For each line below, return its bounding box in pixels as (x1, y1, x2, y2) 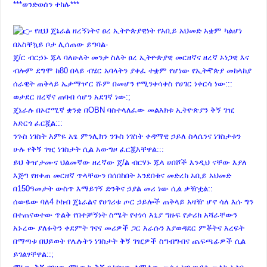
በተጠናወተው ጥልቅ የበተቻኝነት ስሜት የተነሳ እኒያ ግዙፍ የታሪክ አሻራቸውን (13, 210, 238, 219)
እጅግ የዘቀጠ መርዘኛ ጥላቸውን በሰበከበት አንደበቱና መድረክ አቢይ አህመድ (13, 170, 232, 180)
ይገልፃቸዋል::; (13, 249, 54, 259)
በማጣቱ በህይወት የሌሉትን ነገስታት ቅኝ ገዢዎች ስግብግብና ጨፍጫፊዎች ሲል (13, 236, 246, 246)
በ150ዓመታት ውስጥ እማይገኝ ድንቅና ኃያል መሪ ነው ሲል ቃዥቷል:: (13, 184, 213, 193)
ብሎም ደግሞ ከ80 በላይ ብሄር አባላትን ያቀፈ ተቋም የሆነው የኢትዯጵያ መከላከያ (13, 66, 252, 75)
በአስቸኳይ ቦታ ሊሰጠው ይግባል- (13, 39, 108, 49)
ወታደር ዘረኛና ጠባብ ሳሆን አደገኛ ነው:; (13, 92, 131, 101)
